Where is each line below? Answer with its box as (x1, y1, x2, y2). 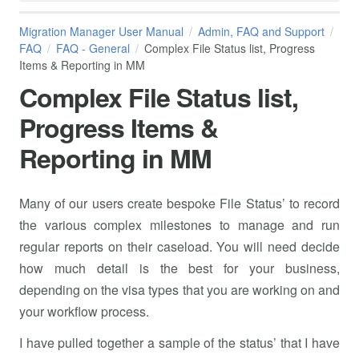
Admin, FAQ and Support (198, 22, 325, 39)
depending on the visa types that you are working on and (19, 280, 340, 300)
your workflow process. (19, 302, 149, 321)
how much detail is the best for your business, (19, 259, 340, 278)
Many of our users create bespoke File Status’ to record (19, 194, 340, 213)
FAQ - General (56, 39, 130, 56)
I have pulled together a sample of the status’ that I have (19, 333, 340, 353)
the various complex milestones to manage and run (19, 216, 340, 235)
